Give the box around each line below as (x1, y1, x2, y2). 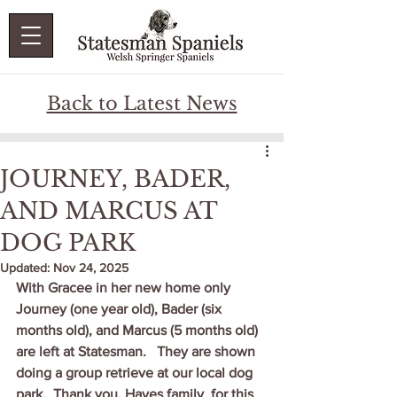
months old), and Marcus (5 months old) (16, 323, 261, 338)
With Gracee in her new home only (16, 280, 234, 295)
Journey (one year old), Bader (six (16, 301, 225, 316)
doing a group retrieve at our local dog (16, 365, 256, 380)
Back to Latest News (46, 92, 237, 115)
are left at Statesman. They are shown (16, 344, 259, 359)
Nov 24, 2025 (53, 261, 128, 275)
